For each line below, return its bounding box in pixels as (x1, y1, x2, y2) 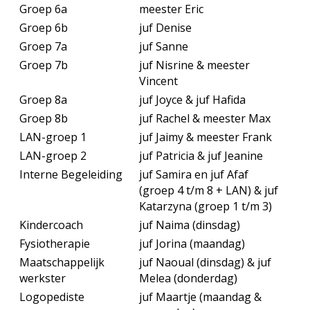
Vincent (139, 73, 179, 89)
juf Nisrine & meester (139, 57, 250, 73)
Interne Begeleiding (19, 167, 123, 182)
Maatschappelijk (19, 255, 105, 270)
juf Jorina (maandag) (139, 236, 246, 251)
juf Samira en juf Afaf (139, 167, 249, 182)
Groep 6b (19, 20, 69, 35)
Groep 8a (19, 92, 68, 107)
